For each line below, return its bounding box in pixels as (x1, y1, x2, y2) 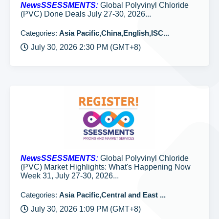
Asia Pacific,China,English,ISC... (59, 29, 169, 37)
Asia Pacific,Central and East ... (59, 191, 166, 199)
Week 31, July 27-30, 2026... (21, 172, 119, 180)
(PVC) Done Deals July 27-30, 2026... (21, 10, 151, 18)
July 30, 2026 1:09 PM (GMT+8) (31, 205, 141, 213)
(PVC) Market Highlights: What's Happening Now (21, 163, 191, 171)
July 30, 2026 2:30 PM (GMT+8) (31, 43, 141, 51)
